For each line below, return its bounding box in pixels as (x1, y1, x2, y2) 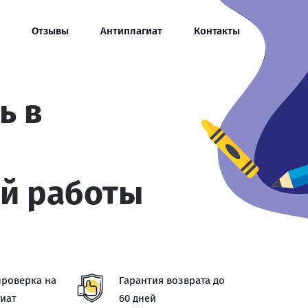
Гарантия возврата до (119, 274, 225, 287)
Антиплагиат (100, 25, 162, 37)
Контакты (194, 25, 240, 37)
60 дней (119, 292, 156, 305)
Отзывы (32, 25, 69, 37)
